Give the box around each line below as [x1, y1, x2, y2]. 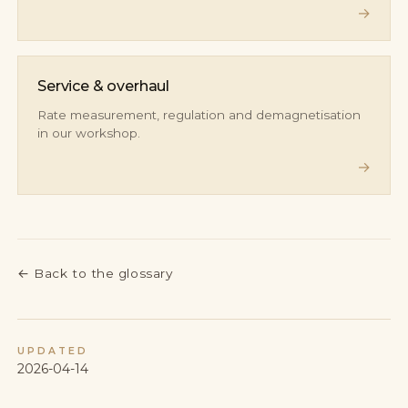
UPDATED [17, 344, 88, 357]
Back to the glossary [34, 265, 173, 280]
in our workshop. [36, 125, 140, 140]
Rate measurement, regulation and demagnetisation [36, 107, 361, 122]
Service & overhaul [36, 76, 170, 95]
